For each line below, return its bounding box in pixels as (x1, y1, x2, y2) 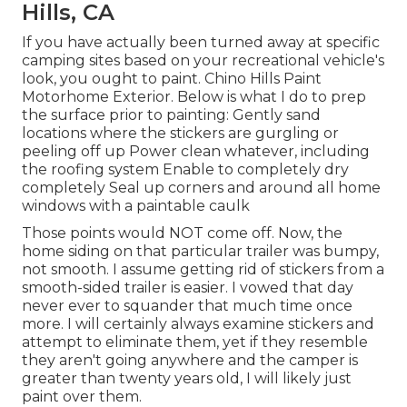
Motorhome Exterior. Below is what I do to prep (22, 88, 366, 106)
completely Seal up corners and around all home (22, 179, 381, 197)
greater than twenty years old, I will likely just (22, 370, 352, 388)
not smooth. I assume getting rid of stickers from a (22, 261, 384, 279)
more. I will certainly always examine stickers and (22, 315, 374, 333)
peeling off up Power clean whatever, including (22, 143, 370, 161)
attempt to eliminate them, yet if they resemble (22, 333, 368, 352)
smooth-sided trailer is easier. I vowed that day (22, 279, 353, 297)
